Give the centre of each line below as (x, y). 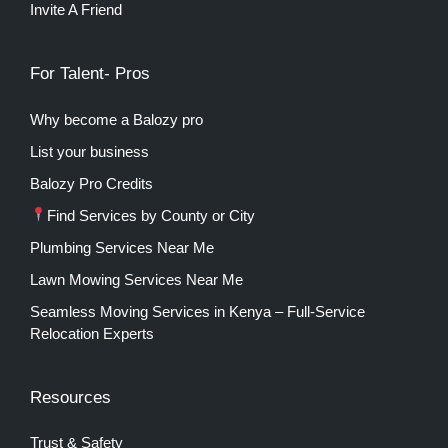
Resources (70, 397)
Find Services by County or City (151, 215)
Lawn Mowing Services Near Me (136, 279)
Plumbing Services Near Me (122, 247)
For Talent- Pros (90, 74)
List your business (89, 151)
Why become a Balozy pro (116, 119)
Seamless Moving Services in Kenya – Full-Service (197, 311)
